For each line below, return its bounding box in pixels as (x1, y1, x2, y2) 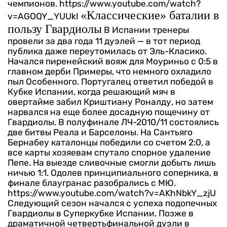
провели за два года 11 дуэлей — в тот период (8, 36, 200, 47)
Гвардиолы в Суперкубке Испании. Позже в (8, 208, 194, 219)
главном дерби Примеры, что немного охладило (8, 66, 211, 77)
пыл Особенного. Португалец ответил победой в (8, 77, 213, 87)
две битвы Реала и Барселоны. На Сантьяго (8, 127, 193, 138)
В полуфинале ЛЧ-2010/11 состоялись (58, 117, 219, 128)
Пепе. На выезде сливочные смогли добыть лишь (8, 158, 216, 168)
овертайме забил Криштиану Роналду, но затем (8, 97, 213, 107)
